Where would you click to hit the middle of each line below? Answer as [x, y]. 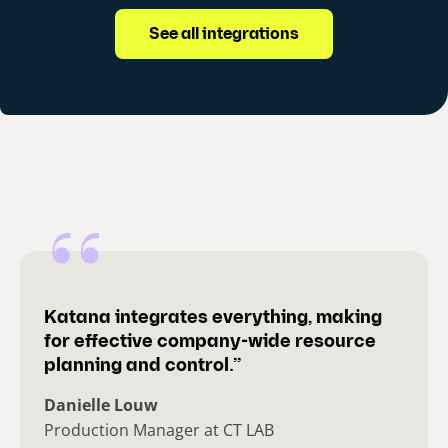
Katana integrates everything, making [213, 318]
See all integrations [224, 34]
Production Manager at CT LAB [159, 429]
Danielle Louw [101, 404]
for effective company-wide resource [210, 342]
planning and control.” [142, 366]
